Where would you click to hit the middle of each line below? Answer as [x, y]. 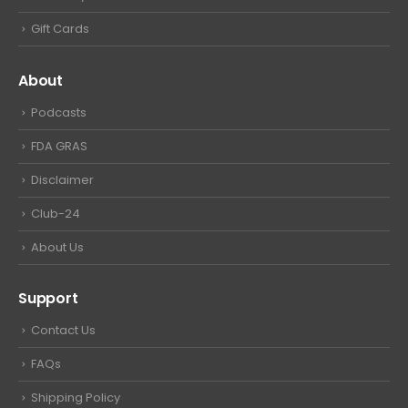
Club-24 [56, 213]
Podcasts [59, 112]
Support [48, 299]
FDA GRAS [59, 146]
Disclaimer [62, 179]
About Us [57, 247]
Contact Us [63, 331]
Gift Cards [60, 29]
